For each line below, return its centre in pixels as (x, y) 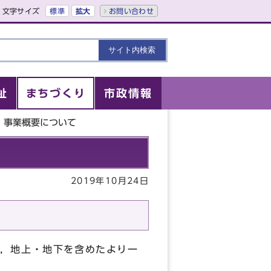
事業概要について (40, 122)
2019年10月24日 (110, 181)
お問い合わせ (131, 11)
